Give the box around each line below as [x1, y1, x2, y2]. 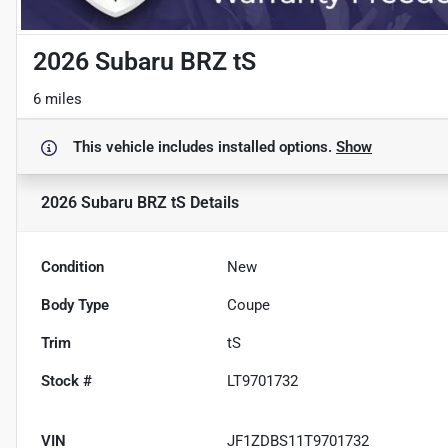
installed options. [218, 138, 336, 156]
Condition [41, 258, 104, 276]
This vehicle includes [73, 138, 218, 156]
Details [186, 193, 239, 212]
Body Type [41, 296, 109, 314]
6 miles [33, 90, 82, 108]
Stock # [41, 372, 92, 390]
